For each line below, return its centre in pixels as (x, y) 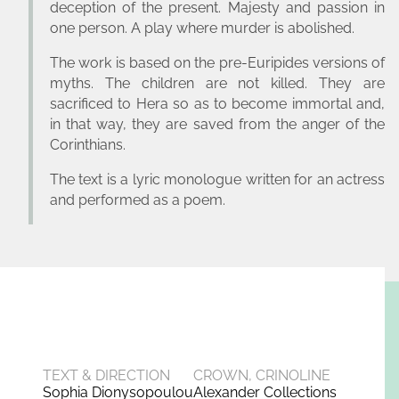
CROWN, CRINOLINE (262, 375)
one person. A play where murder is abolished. (204, 28)
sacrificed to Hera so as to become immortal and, (217, 103)
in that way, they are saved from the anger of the (217, 124)
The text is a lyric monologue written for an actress (217, 179)
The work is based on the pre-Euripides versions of (217, 62)
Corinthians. (90, 144)
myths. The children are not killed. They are (217, 83)
